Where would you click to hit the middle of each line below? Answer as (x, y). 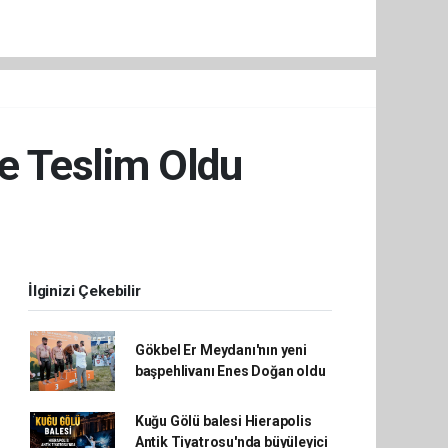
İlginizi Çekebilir (84, 290)
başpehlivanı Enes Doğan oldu (230, 370)
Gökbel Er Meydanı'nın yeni (220, 349)
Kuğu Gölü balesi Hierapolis (223, 420)
